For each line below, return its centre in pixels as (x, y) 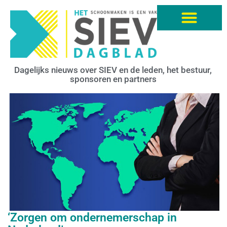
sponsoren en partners (113, 79)
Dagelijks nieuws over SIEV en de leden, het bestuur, (113, 70)
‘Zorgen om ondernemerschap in (92, 218)
